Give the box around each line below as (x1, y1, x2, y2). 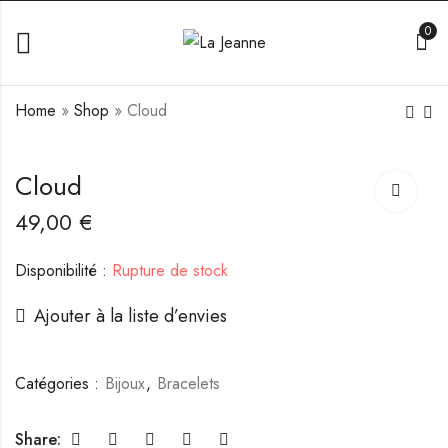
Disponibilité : (15, 258, 107, 282)
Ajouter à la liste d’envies (34, 302, 227, 329)
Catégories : (15, 371, 104, 395)
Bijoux (105, 371, 145, 395)
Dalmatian (272, 162, 338, 185)
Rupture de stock (107, 258, 228, 282)
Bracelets (157, 371, 220, 395)
